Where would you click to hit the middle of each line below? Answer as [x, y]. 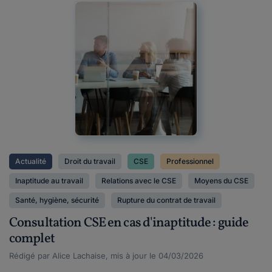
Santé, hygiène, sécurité [57, 200]
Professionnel [190, 161]
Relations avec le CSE [139, 181]
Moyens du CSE [221, 181]
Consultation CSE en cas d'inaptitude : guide [129, 223]
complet [32, 239]
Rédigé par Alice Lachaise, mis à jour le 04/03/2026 [106, 256]
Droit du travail [90, 161]
